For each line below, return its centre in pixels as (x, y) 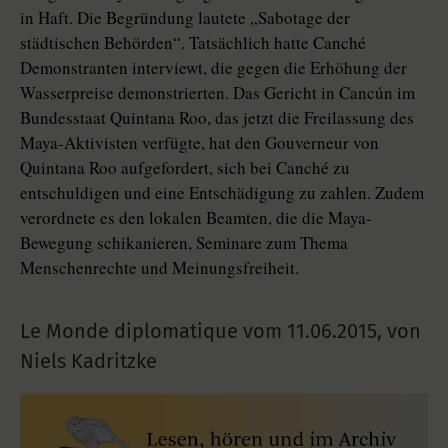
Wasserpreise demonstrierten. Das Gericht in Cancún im (217, 93)
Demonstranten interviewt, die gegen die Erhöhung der (213, 68)
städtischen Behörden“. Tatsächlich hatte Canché (193, 43)
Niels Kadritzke (88, 361)
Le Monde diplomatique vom (153, 331)
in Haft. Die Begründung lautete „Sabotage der (185, 18)
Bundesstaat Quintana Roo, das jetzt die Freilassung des (217, 118)
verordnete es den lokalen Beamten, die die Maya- (196, 218)
